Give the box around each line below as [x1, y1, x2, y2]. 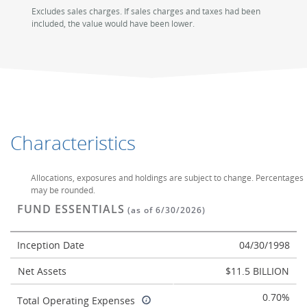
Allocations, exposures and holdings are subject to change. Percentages [31, 172, 304, 184]
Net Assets [18, 265, 66, 278]
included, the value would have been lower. [31, 18, 195, 29]
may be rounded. [31, 184, 95, 196]
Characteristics [10, 130, 136, 156]
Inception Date [17, 238, 84, 251]
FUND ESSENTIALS [17, 201, 125, 217]
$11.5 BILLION [225, 265, 289, 278]
